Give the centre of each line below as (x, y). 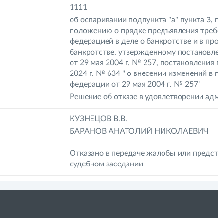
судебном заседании (107, 164)
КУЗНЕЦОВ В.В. (99, 119)
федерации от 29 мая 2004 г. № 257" (136, 84)
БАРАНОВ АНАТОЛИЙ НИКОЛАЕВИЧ (139, 131)
